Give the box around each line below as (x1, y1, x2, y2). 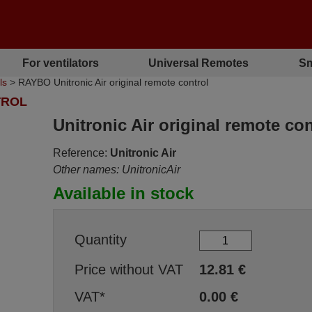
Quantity (74, 231, 127, 247)
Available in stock (52, 184, 194, 203)
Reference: (52, 147, 107, 159)
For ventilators (22, 56, 100, 69)
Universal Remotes (148, 56, 249, 69)
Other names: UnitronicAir (52, 164, 180, 175)
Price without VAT (74, 262, 183, 277)
